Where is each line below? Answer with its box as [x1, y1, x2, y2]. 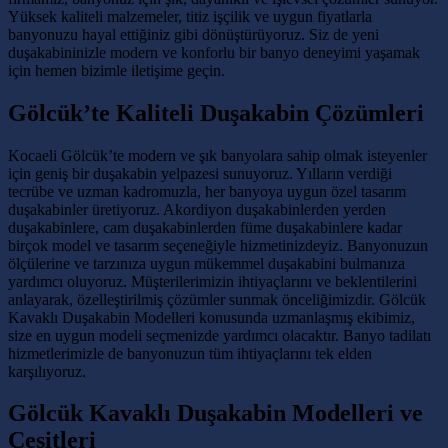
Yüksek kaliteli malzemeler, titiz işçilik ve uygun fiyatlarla [8, 7, 372, 25]
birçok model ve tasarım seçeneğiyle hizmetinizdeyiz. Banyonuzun [8, 236, 428, 254]
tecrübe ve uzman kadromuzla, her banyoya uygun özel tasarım [8, 182, 406, 200]
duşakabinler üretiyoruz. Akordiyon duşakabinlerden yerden [8, 200, 386, 218]
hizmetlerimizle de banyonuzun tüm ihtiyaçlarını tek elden [8, 344, 372, 362]
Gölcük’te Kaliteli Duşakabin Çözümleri [8, 99, 424, 126]
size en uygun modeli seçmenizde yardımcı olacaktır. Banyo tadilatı [8, 326, 431, 344]
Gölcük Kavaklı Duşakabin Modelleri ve [8, 400, 423, 427]
